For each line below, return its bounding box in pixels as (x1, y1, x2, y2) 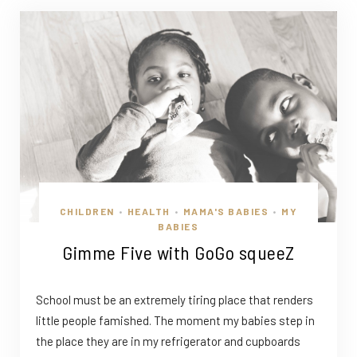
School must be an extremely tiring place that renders (36, 292, 313, 307)
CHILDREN (59, 205, 115, 217)
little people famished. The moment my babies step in (36, 312, 315, 328)
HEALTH (127, 205, 171, 217)
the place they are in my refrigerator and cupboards (36, 333, 300, 348)
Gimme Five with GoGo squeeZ (62, 240, 295, 264)
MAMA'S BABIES (182, 205, 269, 217)
